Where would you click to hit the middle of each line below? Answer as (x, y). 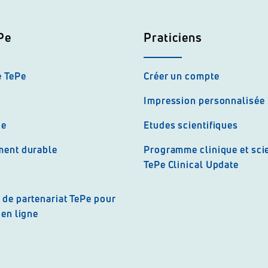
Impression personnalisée (204, 100)
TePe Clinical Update (191, 165)
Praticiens (173, 37)
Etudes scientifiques (191, 125)
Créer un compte (182, 76)
